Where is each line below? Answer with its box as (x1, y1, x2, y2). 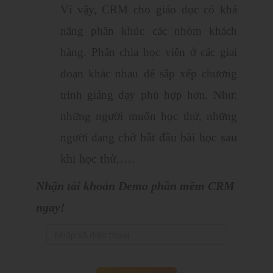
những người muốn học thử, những (60, 110, 237, 123)
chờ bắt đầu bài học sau (118, 130, 237, 144)
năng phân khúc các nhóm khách (60, 24, 237, 38)
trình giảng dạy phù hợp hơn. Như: (60, 88, 237, 102)
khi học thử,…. (60, 152, 135, 166)
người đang (60, 131, 118, 144)
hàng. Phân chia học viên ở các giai (60, 46, 237, 59)
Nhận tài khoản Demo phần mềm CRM (36, 179, 235, 193)
